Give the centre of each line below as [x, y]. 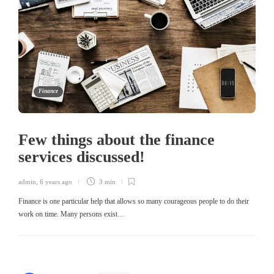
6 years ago [56, 182]
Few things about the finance [117, 140]
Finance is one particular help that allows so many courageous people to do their [134, 202]
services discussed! [84, 157]
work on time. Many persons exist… [72, 214]
